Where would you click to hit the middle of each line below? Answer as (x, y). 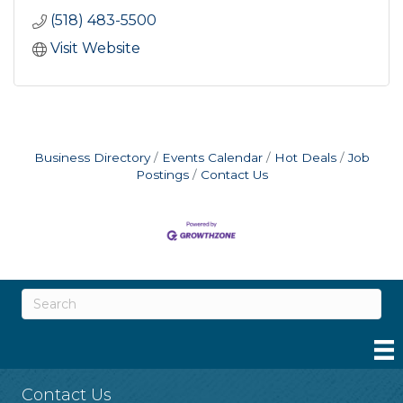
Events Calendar (212, 158)
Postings (162, 175)
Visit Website (95, 49)
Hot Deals (305, 158)
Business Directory (92, 158)
